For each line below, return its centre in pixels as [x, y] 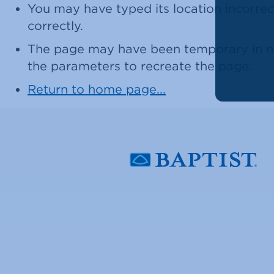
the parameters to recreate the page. [140, 66]
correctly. [55, 25]
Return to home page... [97, 89]
